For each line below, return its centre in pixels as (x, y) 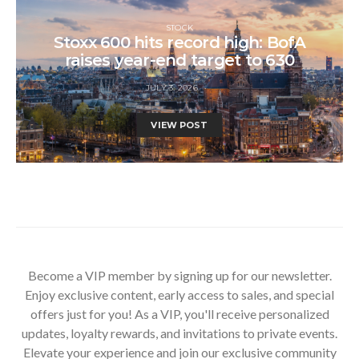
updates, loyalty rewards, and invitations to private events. (179, 333)
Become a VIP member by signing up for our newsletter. (179, 275)
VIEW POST (179, 125)
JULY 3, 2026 (171, 87)
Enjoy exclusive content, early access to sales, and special (179, 294)
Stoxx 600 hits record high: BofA (179, 42)
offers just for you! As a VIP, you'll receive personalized (179, 313)
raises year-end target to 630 (179, 60)
